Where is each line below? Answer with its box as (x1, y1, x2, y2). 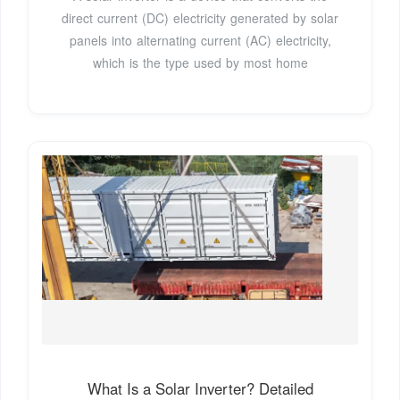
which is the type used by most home (92, 53, 308, 71)
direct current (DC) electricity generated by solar (62, 8, 338, 27)
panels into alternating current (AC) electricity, (69, 30, 331, 49)
